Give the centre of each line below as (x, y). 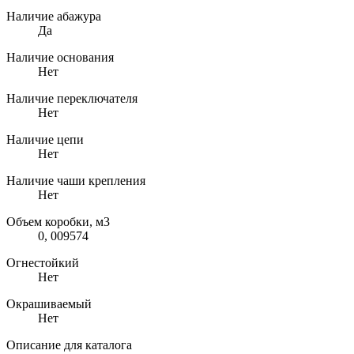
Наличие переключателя (72, 98)
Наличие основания (60, 57)
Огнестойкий (43, 262)
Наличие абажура (54, 16)
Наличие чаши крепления (76, 180)
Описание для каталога (69, 345)
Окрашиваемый (49, 303)
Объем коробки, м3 (58, 221)
